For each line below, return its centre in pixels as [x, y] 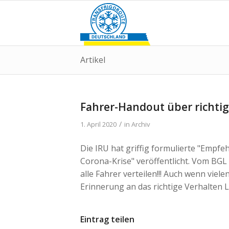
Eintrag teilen [107, 220]
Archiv [141, 124]
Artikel [93, 60]
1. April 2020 [98, 124]
